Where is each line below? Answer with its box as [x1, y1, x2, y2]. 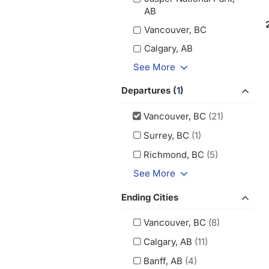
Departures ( [121, 85, 177, 97]
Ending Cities [121, 191, 178, 203]
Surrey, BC [144, 129, 190, 141]
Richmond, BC [144, 148, 205, 160]
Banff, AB [144, 255, 183, 267]
